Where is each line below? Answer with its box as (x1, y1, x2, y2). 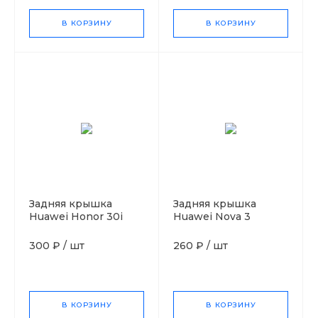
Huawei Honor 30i (29, 209, 123, 223)
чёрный (29, 222, 70, 236)
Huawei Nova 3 (173, 209, 251, 223)
